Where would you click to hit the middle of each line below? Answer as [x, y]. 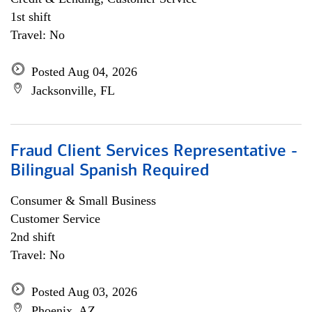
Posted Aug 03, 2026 [84, 292]
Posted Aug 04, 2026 [84, 72]
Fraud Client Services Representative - [154, 152]
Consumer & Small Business [83, 201]
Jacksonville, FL [73, 91]
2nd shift [33, 237]
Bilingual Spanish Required [110, 171]
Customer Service [55, 219]
